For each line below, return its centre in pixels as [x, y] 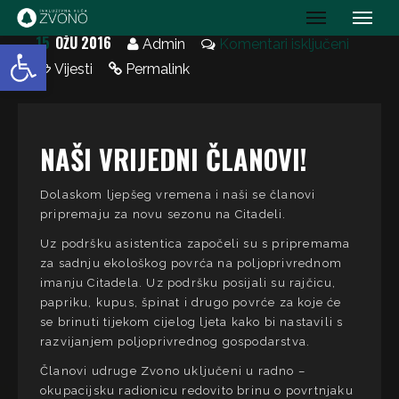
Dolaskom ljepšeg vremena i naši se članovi [178, 195]
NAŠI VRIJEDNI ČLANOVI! [174, 159]
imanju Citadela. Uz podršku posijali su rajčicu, [188, 283]
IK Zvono [127, 36]
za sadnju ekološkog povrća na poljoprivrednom [191, 264]
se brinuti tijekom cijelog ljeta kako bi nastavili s [192, 322]
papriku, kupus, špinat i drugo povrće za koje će [191, 303]
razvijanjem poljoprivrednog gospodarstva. [175, 342]
